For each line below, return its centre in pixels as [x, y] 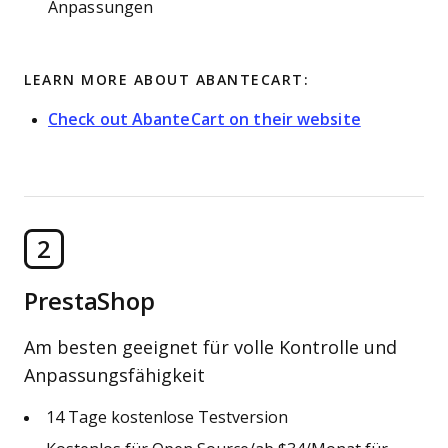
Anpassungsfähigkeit [114, 376]
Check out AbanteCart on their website [204, 119]
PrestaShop [89, 301]
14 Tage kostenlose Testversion [167, 417]
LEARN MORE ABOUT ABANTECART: [166, 80]
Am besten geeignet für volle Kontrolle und [210, 348]
